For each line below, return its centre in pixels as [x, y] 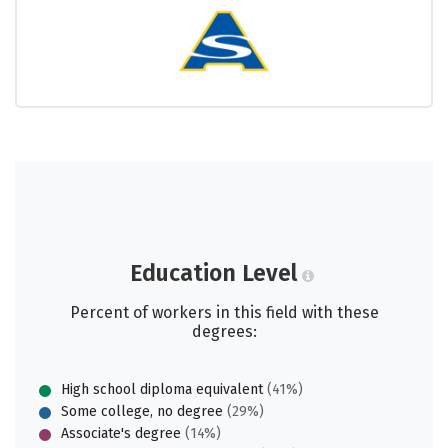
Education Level [213, 272]
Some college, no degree [142, 411]
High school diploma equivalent [162, 389]
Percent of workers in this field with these [224, 312]
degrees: [224, 331]
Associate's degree [121, 433]
